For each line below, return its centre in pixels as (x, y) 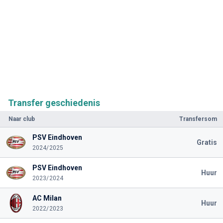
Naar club (22, 119)
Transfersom (198, 119)
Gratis (207, 142)
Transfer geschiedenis (54, 103)
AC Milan (47, 198)
